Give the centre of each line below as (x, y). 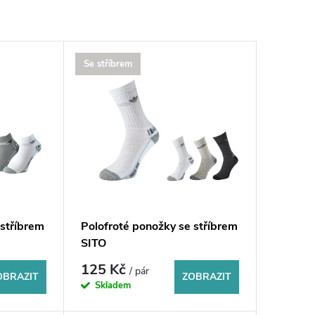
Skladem (112, 286)
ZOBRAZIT (206, 277)
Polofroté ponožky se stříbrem (159, 227)
